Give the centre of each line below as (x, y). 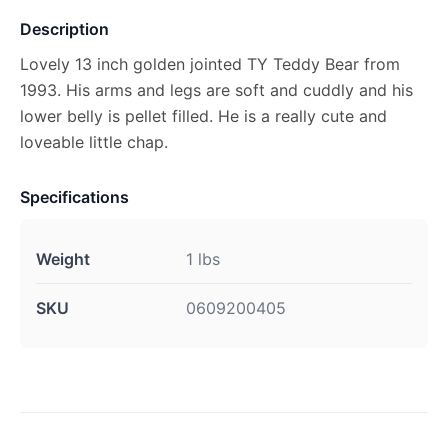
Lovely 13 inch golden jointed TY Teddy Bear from (210, 64)
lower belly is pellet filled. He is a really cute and (203, 116)
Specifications (74, 197)
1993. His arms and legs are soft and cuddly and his (216, 90)
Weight (63, 259)
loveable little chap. (94, 142)
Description (64, 29)
